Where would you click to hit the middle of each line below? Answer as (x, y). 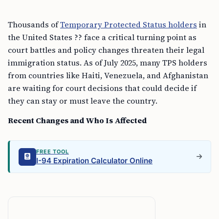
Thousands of (34, 24)
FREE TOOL (53, 152)
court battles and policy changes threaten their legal (106, 50)
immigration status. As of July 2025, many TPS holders (108, 63)
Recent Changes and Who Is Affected (77, 120)
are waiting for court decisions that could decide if (102, 88)
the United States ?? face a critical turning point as (102, 37)
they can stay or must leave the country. (83, 101)
